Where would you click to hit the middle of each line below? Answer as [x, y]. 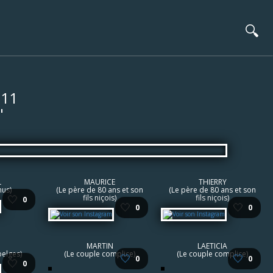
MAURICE [100, 182]
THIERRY [212, 182]
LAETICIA [212, 246]
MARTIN [100, 246]
